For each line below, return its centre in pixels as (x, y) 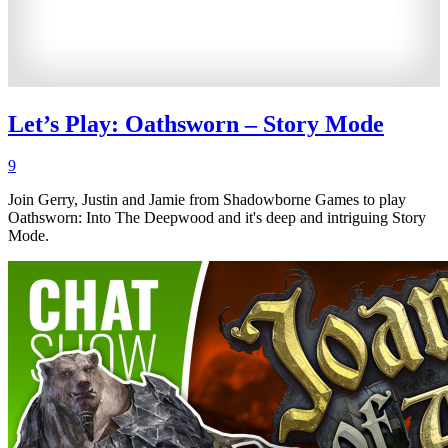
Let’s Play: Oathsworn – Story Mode (196, 123)
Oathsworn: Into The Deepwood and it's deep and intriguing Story (217, 218)
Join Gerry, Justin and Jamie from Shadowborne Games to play (207, 200)
